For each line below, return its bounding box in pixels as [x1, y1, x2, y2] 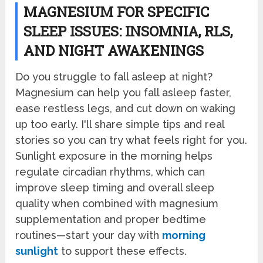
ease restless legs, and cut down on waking [15, 102, 236, 115]
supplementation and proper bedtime [15, 213, 207, 226]
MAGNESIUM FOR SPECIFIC [23, 2, 210, 21]
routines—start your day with [15, 229, 163, 242]
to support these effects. [58, 245, 187, 258]
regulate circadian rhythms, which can [15, 166, 205, 178]
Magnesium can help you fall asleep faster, [15, 86, 232, 99]
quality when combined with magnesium [15, 197, 219, 210]
